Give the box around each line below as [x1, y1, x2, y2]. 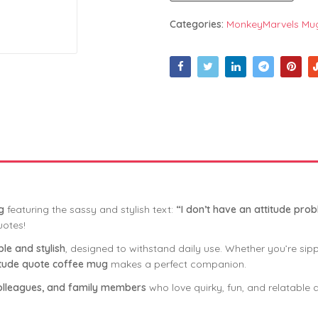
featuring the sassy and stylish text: [4, 202, 176, 216]
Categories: [170, 17, 226, 31]
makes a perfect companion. [108, 257, 246, 270]
